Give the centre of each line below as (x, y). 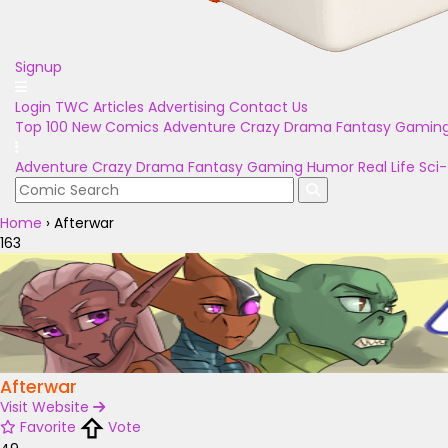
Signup (38, 67)
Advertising (186, 107)
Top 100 (41, 127)
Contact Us (268, 107)
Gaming (275, 167)
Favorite (48, 427)
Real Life (386, 167)
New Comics (115, 127)
